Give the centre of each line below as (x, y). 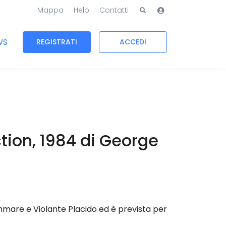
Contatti (114, 10)
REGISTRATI (57, 42)
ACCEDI (133, 42)
